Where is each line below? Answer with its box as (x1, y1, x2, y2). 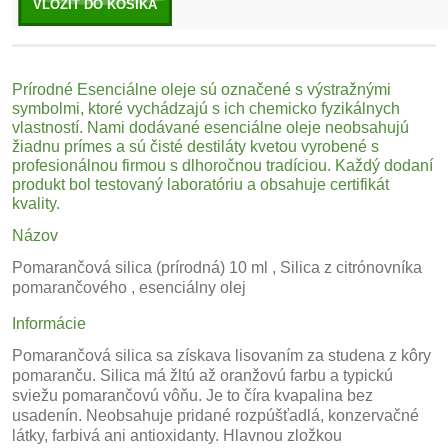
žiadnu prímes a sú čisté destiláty (12, 138, 250, 155)
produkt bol (12, 176, 95, 193)
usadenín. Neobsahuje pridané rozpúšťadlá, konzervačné (12, 407, 419, 424)
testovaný (95, 176, 163, 193)
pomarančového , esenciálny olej (12, 279, 246, 296)
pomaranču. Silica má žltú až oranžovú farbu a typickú (12, 367, 393, 384)
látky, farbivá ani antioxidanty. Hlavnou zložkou (12, 427, 342, 444)
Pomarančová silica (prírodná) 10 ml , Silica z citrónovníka (12, 259, 422, 276)
